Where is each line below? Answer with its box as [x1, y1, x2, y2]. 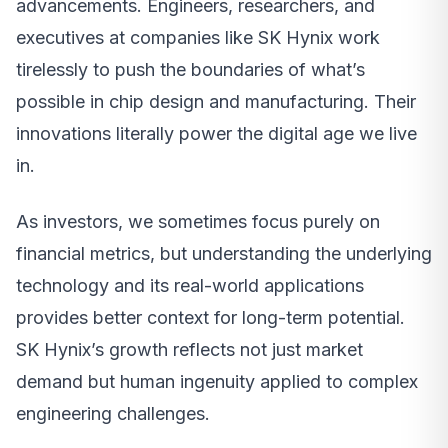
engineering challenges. [16, 403, 210, 425]
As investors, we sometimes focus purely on [16, 211, 380, 233]
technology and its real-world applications [16, 275, 364, 297]
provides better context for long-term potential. [16, 307, 405, 329]
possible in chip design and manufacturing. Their [16, 91, 416, 113]
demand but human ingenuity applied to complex [16, 371, 418, 393]
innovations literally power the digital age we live [16, 123, 417, 145]
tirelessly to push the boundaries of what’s [16, 59, 365, 81]
